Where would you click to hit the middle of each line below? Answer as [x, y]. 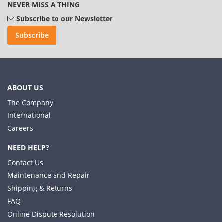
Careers [20, 128]
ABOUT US [25, 88]
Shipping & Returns [40, 188]
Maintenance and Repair [49, 175]
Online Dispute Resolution [51, 214]
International [29, 115]
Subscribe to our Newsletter [64, 19]
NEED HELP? [28, 148]
